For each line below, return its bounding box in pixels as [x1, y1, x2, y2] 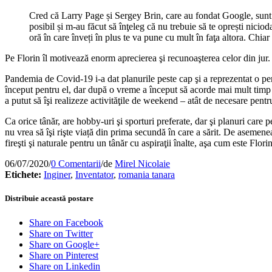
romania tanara [118, 169, 175, 180]
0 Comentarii [51, 158, 101, 169]
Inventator [75, 169, 114, 180]
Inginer [44, 169, 70, 180]
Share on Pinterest [29, 250, 98, 260]
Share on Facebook [29, 217, 103, 228]
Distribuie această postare [5, 194, 93, 203]
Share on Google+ [29, 239, 100, 250]
